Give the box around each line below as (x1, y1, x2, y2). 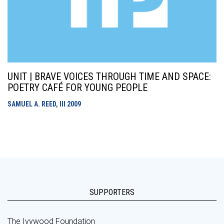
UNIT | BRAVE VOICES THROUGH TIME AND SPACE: (7, 70, 211, 82)
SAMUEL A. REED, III (7, 100, 67, 108)
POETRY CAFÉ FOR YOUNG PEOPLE (7, 81, 147, 93)
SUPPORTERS (89, 187, 134, 197)
